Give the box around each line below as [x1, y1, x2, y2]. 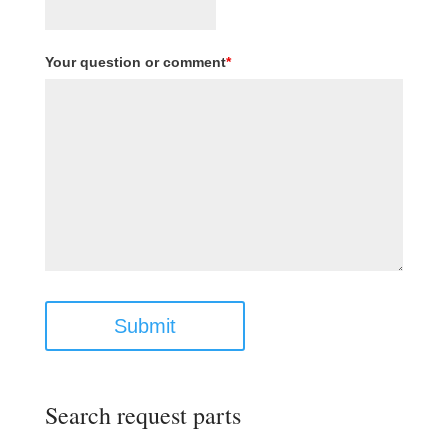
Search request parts [44, 399, 241, 432]
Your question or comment [44, 54, 226, 71]
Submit [113, 315, 176, 338]
